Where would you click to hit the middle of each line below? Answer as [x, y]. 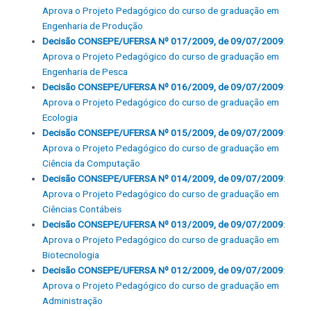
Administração [73, 301]
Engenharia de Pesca [85, 72]
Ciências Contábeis [82, 209]
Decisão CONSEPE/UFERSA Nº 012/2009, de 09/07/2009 [163, 270]
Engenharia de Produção [93, 26]
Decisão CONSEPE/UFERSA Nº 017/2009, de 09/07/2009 [163, 41]
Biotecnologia [71, 255]
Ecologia [60, 118]
